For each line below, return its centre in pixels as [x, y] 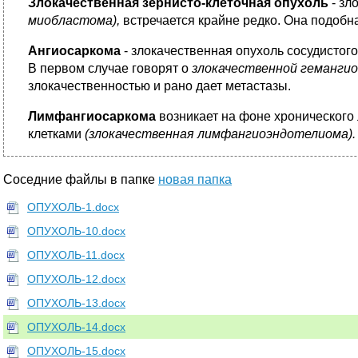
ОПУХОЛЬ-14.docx [76, 327]
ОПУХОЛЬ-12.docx [76, 279]
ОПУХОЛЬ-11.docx [76, 255]
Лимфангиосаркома [93, 116]
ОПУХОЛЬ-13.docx [76, 303]
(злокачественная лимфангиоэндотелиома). [220, 134]
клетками [56, 134]
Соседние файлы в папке [81, 179]
